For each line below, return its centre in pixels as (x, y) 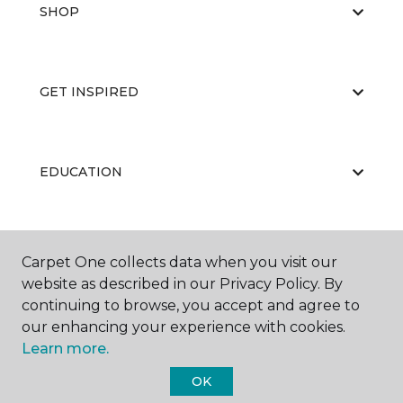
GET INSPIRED (89, 92)
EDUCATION (81, 172)
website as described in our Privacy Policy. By (182, 284)
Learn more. (65, 349)
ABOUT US (75, 252)
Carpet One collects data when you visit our (179, 262)
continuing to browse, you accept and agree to (191, 305)
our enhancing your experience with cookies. (184, 327)
